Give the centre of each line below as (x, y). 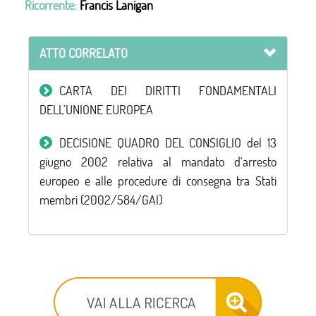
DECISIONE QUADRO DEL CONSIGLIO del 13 (168, 143)
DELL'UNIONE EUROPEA (96, 110)
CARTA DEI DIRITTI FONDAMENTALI (168, 91)
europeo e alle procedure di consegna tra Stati (158, 181)
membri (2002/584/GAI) (101, 200)
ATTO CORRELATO (84, 53)
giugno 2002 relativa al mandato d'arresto (158, 162)
